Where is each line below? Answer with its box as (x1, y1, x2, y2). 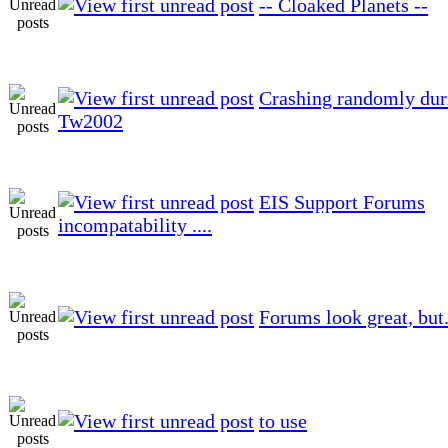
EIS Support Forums (259, 190, 425, 213)
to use (259, 409, 307, 432)
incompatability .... (58, 213, 212, 236)
